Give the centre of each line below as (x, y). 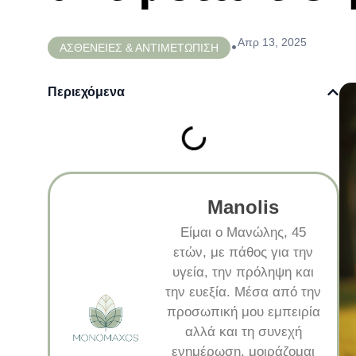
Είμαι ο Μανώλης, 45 (244, 232)
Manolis (244, 207)
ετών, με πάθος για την (244, 252)
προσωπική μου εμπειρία (243, 311)
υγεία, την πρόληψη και (244, 272)
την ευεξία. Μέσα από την (244, 292)
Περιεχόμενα (86, 91)
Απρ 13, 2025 (272, 42)
